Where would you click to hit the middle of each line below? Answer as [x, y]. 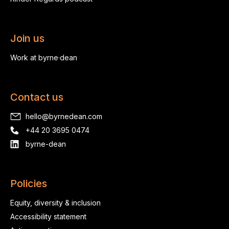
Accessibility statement [48, 216]
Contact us [37, 97]
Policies [29, 184]
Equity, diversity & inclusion [55, 203]
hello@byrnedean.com [64, 116]
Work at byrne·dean [44, 58]
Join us [27, 38]
